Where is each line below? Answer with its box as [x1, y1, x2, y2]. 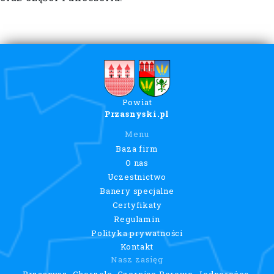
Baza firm [116, 143, 158, 155]
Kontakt [120, 241, 154, 253]
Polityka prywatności [91, 227, 183, 239]
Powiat [122, 97, 152, 108]
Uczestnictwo [107, 171, 167, 182]
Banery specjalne [100, 185, 174, 196]
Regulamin [114, 213, 160, 224]
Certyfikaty [112, 199, 162, 210]
